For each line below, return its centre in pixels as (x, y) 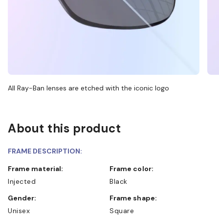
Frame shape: (135, 198)
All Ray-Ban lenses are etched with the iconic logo (88, 88)
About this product (64, 128)
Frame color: (133, 168)
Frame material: (38, 168)
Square (122, 210)
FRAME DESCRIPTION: (45, 151)
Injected (22, 181)
